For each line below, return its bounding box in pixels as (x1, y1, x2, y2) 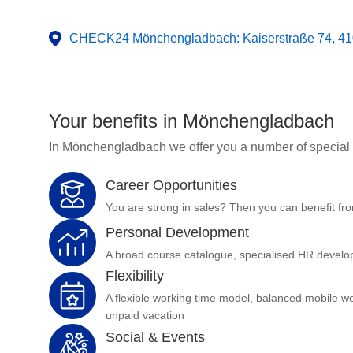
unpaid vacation (106, 309, 184, 321)
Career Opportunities (106, 176, 237, 193)
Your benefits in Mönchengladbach (49, 110, 334, 132)
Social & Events (106, 329, 205, 345)
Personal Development (106, 224, 249, 240)
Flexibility (106, 268, 164, 284)
